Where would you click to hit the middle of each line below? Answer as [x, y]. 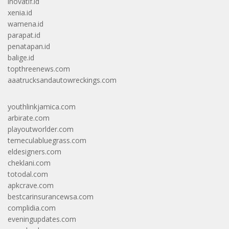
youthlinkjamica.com [42, 106]
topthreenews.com [39, 68]
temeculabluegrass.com [47, 140]
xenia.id [20, 12]
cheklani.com [29, 163]
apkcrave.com [31, 185]
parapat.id [24, 35]
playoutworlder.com [41, 129]
